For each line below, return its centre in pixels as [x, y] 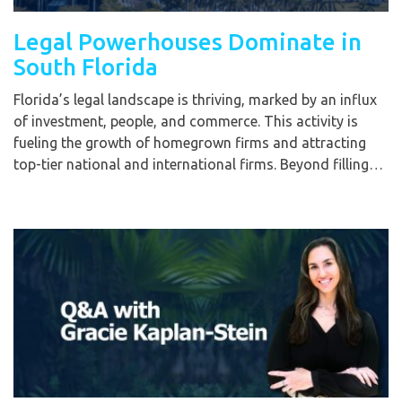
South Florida [86, 67]
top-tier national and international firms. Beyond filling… [198, 165]
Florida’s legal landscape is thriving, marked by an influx [195, 100]
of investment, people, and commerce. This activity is [186, 122]
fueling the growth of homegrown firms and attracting [190, 143]
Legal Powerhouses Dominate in [188, 42]
